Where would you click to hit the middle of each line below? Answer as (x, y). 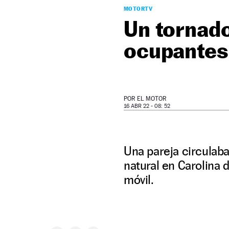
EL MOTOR (152, 99)
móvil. (139, 180)
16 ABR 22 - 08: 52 (147, 106)
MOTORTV (138, 9)
